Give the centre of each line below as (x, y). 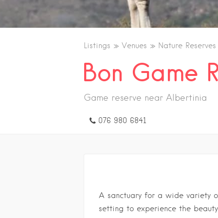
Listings (97, 45)
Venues (134, 45)
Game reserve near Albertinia (145, 98)
